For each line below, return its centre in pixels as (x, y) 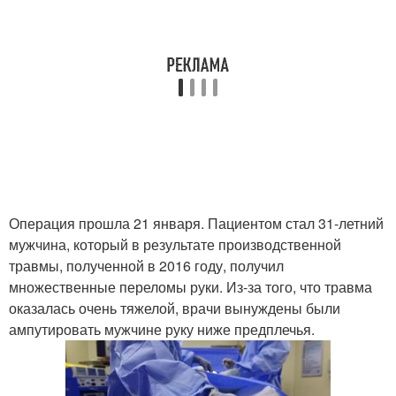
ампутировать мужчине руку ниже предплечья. (162, 329)
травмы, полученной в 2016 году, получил (146, 266)
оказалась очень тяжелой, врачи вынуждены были (175, 308)
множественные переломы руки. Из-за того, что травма (190, 287)
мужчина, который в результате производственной (175, 244)
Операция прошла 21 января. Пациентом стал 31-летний (196, 223)
